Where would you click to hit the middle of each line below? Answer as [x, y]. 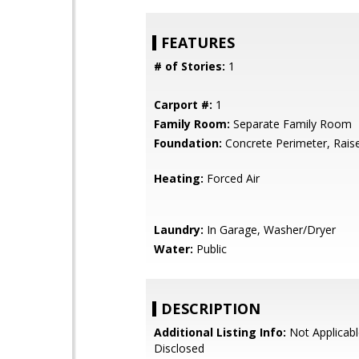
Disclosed [179, 348]
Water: [173, 249]
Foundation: [188, 143]
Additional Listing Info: [220, 332]
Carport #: [183, 105]
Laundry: [179, 230]
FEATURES [198, 42]
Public [210, 249]
